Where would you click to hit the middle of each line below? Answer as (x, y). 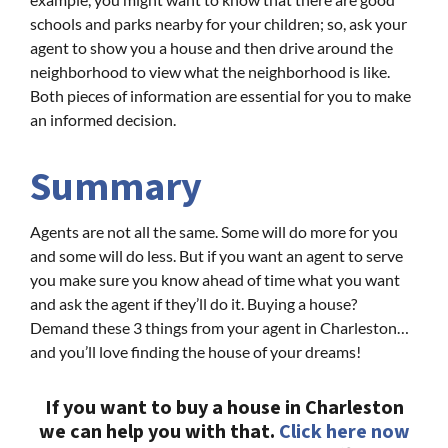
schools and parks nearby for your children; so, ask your (218, 23)
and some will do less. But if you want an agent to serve (216, 255)
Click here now (344, 431)
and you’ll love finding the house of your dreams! (195, 351)
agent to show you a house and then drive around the (211, 47)
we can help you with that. (158, 431)
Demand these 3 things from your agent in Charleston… (219, 327)
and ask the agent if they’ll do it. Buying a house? (193, 303)
